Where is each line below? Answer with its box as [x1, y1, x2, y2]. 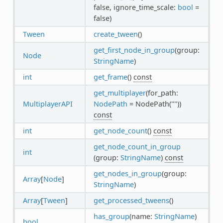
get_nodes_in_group [93, 168, 162, 178]
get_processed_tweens [93, 195, 169, 205]
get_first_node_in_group [93, 45, 175, 55]
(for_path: [145, 88, 178, 98]
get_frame [93, 72, 127, 82]
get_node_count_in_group [93, 141, 181, 151]
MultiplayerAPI [22, 99, 73, 109]
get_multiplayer [93, 88, 146, 98]
